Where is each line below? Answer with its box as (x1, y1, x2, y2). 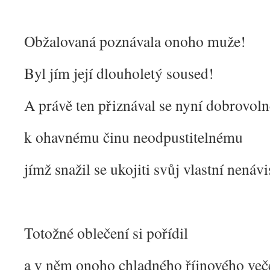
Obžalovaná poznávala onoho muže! (24, 31, 246, 51)
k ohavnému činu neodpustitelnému (24, 127, 243, 147)
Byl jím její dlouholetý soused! (24, 63, 214, 83)
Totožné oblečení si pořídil (24, 222, 188, 243)
